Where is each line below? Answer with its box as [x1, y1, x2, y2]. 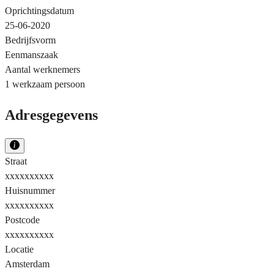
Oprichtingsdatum [5, 5, 74, 16]
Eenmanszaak [5, 49, 58, 60]
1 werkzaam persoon [5, 78, 85, 89]
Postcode [5, 214, 40, 225]
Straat [5, 155, 27, 166]
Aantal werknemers [5, 64, 80, 75]
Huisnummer [5, 185, 55, 196]
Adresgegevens [5, 106, 98, 123]
